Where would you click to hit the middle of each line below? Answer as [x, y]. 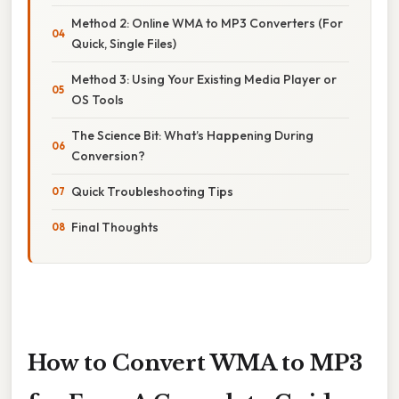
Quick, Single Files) [124, 43]
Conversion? [108, 155]
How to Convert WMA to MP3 [195, 362]
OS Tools [98, 99]
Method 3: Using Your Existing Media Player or [204, 79]
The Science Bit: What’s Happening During [192, 135]
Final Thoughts [115, 227]
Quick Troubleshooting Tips [152, 191]
